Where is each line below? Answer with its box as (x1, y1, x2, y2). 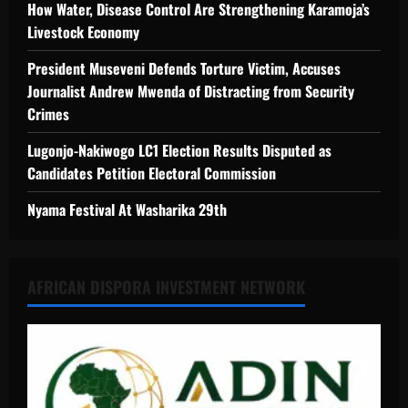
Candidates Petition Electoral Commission (27, 161, 276, 184)
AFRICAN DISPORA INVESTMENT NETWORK (27, 274, 305, 299)
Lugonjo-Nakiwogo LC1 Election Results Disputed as (27, 138, 331, 161)
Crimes (27, 102, 69, 125)
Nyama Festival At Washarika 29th (27, 198, 227, 220)
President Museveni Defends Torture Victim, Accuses (27, 56, 341, 79)
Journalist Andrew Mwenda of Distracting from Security (27, 79, 354, 102)
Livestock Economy (27, 20, 139, 43)
